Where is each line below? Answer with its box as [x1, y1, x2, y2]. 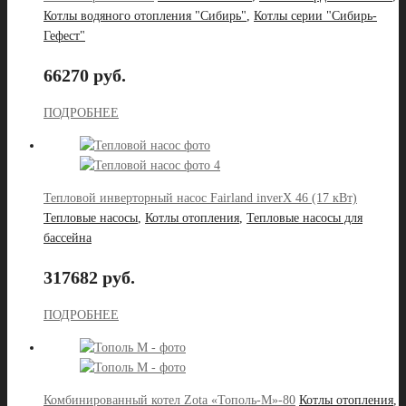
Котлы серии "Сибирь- [254, 9, 377, 24]
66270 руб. [43, 64, 126, 85]
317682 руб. [43, 266, 135, 287]
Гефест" [43, 29, 85, 43]
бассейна [43, 231, 92, 246]
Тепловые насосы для [246, 211, 362, 226]
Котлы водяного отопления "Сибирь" [43, 9, 246, 24]
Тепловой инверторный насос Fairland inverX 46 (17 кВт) [43, 191, 357, 206]
